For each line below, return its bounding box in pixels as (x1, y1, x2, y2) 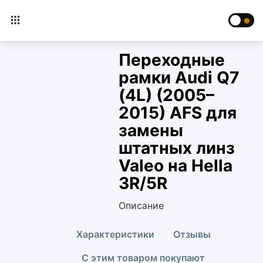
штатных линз (118, 138, 235, 158)
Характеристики (76, 228, 154, 240)
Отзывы (173, 228, 211, 240)
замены (118, 120, 183, 140)
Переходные (118, 50, 225, 70)
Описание (118, 200, 164, 211)
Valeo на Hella (118, 156, 232, 176)
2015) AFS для (118, 103, 237, 123)
